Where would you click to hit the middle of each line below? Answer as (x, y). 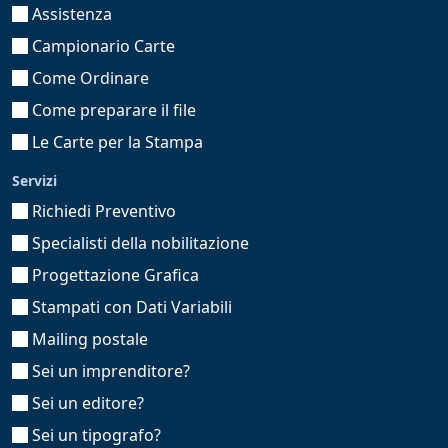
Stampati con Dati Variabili (130, 306)
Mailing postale (88, 338)
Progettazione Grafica (113, 274)
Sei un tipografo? (94, 434)
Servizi (34, 180)
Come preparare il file (112, 109)
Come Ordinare (88, 77)
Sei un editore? (86, 402)
